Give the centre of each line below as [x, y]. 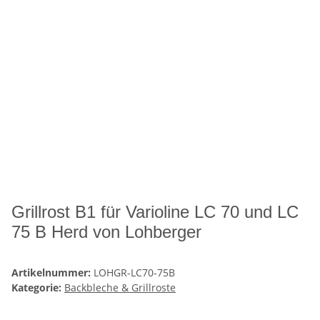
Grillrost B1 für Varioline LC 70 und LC [155, 212]
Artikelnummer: [52, 273]
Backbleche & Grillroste [120, 288]
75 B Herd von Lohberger [106, 232]
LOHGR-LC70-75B [134, 273]
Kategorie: [38, 288]
